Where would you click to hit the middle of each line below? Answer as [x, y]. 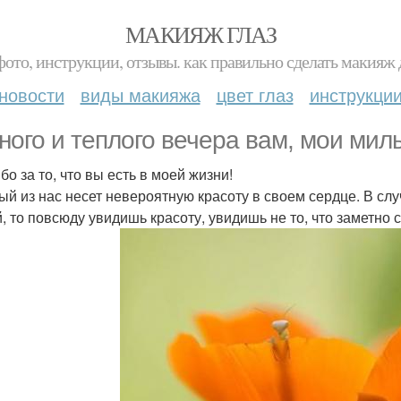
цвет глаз [255, 94]
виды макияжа [140, 94]
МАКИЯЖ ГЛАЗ [200, 34]
